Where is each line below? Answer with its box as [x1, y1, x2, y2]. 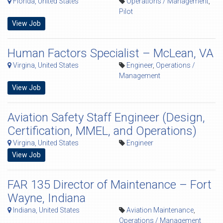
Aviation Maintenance [126, 206, 194, 214]
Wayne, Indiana [7, 191, 86, 205]
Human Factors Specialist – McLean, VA [7, 46, 214, 60]
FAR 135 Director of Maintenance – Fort [7, 178, 212, 192]
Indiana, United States [11, 206, 80, 214]
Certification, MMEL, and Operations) [7, 124, 197, 138]
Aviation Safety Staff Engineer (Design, [7, 111, 205, 124]
